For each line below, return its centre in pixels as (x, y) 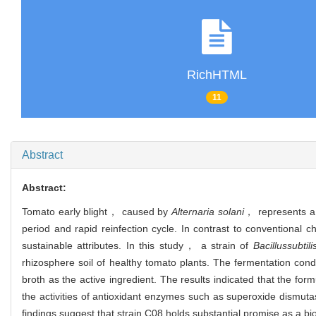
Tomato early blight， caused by (97, 212)
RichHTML (217, 75)
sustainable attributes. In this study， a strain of (138, 246)
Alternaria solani (208, 212)
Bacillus (270, 246)
